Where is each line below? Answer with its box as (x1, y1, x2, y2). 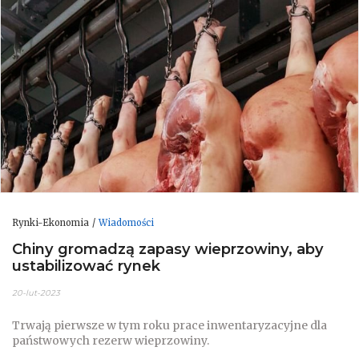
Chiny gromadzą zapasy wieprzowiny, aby (12, 240, 324, 259)
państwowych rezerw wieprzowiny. (12, 333, 209, 348)
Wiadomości (99, 216, 154, 228)
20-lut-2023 (12, 287, 60, 298)
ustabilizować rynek (12, 256, 160, 276)
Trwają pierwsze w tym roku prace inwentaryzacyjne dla (12, 317, 327, 333)
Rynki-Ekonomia (12, 216, 89, 228)
